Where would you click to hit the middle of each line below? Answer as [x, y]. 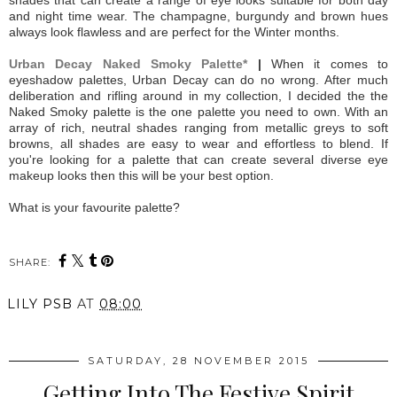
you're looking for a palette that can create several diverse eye [198, 159]
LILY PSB [40, 304]
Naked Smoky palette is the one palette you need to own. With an [198, 111]
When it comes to [330, 63]
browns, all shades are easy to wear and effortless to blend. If [198, 143]
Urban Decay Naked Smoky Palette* [128, 63]
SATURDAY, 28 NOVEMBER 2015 [198, 360]
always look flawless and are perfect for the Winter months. [176, 31]
